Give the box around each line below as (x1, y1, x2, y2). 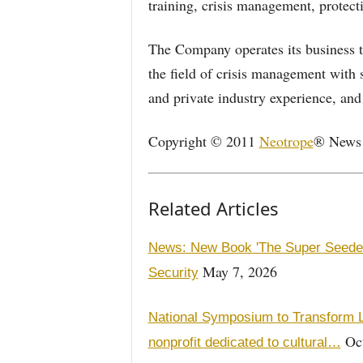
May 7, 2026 (198, 262, 277, 281)
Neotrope (258, 131, 314, 151)
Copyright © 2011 (147, 131, 259, 151)
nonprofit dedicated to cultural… (147, 335, 341, 350)
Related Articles (147, 196, 279, 220)
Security (147, 265, 199, 280)
